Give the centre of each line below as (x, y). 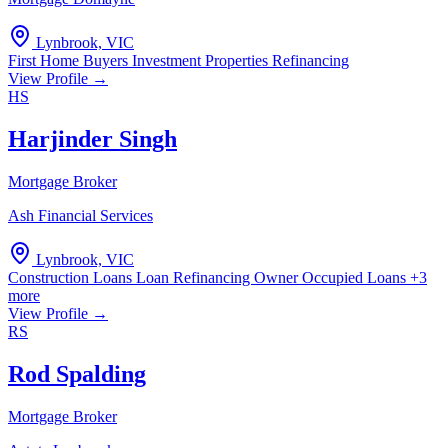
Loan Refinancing (195, 278)
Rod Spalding (77, 374)
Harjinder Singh (92, 139)
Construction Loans (72, 278)
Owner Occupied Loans (332, 278)
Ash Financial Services (80, 216)
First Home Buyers (70, 61)
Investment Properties (202, 61)
